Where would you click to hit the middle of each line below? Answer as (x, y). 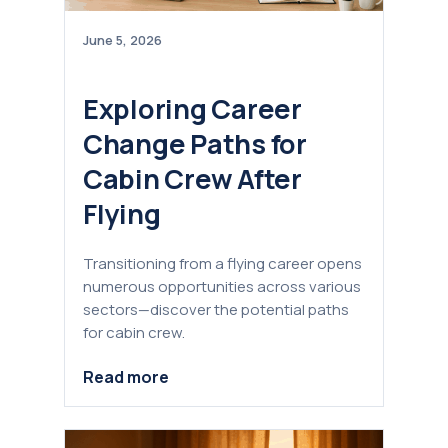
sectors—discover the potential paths (216, 309)
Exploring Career (192, 108)
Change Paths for (195, 143)
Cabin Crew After (192, 178)
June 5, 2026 (122, 40)
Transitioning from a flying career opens (222, 263)
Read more (126, 377)
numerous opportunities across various (222, 286)
